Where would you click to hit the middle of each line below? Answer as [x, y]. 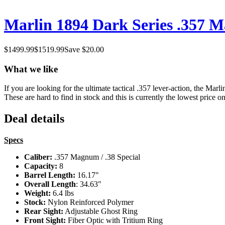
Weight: [38, 193]
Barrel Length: [50, 175]
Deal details [34, 119]
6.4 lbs [63, 193]
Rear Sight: [44, 211]
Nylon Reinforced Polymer [90, 202]
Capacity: [42, 166]
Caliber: [38, 157]
